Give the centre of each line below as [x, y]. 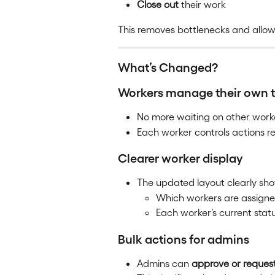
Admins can [164, 263]
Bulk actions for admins [184, 238]
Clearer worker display [180, 157]
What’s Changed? [168, 67]
